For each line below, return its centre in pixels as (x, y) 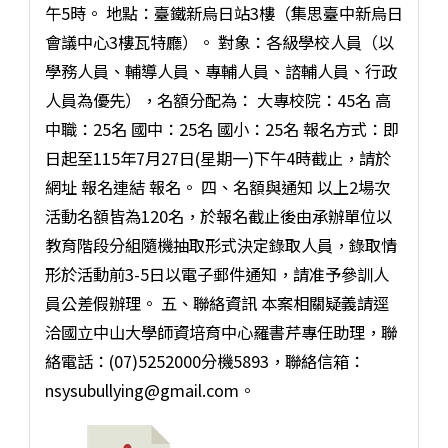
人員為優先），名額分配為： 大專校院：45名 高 (217, 99)
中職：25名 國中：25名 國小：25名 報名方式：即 (221, 128)
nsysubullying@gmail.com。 (149, 389)
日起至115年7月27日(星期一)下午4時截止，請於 (217, 157)
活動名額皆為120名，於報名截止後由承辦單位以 (218, 215)
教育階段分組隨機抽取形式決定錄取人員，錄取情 (220, 244)
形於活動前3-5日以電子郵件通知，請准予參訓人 (216, 273)
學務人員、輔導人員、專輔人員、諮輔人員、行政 (220, 70)
